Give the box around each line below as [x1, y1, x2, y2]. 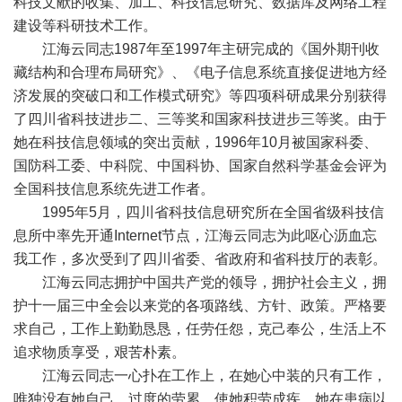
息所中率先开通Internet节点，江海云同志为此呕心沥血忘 [13, 228, 377, 243]
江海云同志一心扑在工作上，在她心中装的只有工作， [13, 368, 387, 383]
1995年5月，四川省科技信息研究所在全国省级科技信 [13, 205, 384, 220]
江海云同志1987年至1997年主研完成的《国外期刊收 [13, 41, 380, 57]
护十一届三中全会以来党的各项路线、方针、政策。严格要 [13, 298, 387, 313]
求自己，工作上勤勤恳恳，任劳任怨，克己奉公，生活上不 [13, 321, 387, 336]
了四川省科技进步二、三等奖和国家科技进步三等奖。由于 [13, 111, 387, 127]
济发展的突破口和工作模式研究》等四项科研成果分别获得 [13, 88, 387, 103]
